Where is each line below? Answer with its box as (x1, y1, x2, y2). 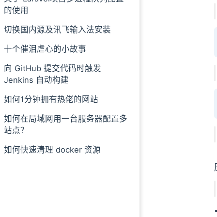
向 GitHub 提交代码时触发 (4, 63, 101, 73)
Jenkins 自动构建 (4, 75, 69, 85)
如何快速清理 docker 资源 (4, 144, 101, 155)
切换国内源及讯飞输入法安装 (4, 24, 111, 34)
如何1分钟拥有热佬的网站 (4, 94, 98, 104)
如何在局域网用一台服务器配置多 (4, 113, 127, 124)
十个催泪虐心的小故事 (4, 44, 86, 54)
